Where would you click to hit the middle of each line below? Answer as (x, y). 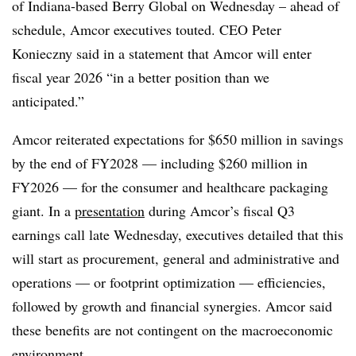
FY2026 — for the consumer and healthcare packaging (170, 187)
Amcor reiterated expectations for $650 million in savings (178, 139)
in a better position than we (191, 77)
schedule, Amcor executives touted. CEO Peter (147, 29)
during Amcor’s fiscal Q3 (220, 211)
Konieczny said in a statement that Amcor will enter (162, 53)
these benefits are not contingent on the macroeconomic (172, 330)
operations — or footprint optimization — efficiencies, (169, 282)
